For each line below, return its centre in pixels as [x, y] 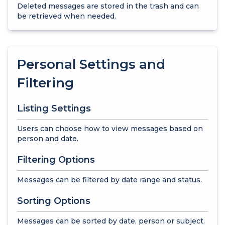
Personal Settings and [91, 64]
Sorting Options [54, 201]
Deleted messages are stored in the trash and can [108, 6]
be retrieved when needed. [67, 16]
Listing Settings [54, 108]
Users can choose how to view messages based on [110, 128]
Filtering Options [56, 159]
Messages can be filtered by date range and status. [109, 180]
